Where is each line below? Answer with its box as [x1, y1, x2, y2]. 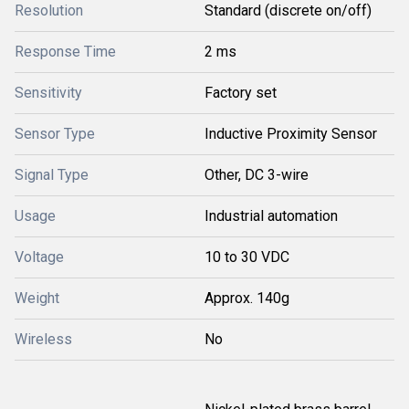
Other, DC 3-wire [204, 166, 309, 184]
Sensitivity [15, 84, 82, 101]
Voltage [15, 248, 64, 266]
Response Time [15, 43, 116, 60]
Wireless [15, 330, 72, 348]
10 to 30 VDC [204, 248, 289, 266]
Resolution [15, 2, 83, 19]
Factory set [204, 84, 277, 101]
